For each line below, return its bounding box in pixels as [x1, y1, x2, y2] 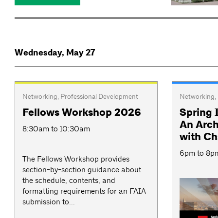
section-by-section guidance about [22, 164, 141, 174]
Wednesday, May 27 [15, 46, 95, 58]
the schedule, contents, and [22, 175, 115, 185]
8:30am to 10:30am [22, 124, 90, 133]
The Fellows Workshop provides [22, 154, 129, 163]
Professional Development [60, 91, 138, 101]
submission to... [22, 197, 75, 206]
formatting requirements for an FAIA [22, 186, 146, 196]
